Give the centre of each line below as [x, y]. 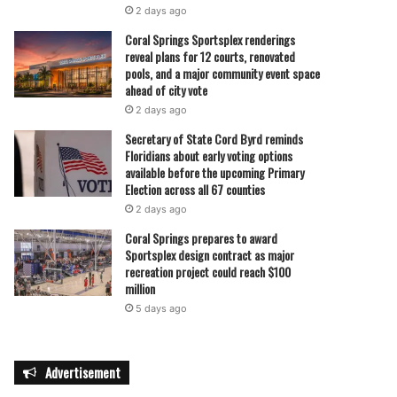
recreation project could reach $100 [208, 272]
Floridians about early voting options [209, 156]
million [140, 288]
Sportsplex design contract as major [210, 255]
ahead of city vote [167, 90]
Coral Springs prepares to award [202, 238]
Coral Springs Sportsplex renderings [210, 39]
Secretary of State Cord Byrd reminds [214, 139]
